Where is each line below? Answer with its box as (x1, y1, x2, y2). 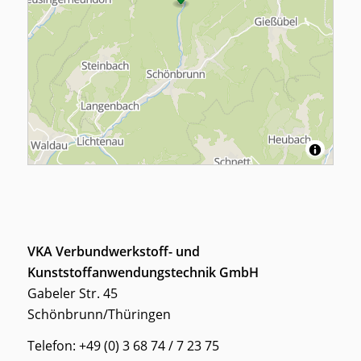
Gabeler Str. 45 (27, 284, 118, 302)
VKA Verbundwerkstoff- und (27, 242, 200, 260)
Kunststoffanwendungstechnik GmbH (27, 263, 259, 281)
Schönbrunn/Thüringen (27, 305, 171, 323)
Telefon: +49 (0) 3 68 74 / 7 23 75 (27, 337, 219, 355)
